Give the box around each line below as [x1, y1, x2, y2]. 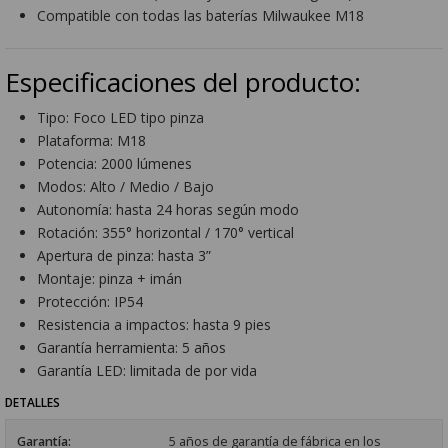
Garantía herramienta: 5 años [37, 337, 227, 357]
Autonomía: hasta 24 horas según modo [37, 199, 300, 219]
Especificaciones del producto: [5, 64, 362, 101]
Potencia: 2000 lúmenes [37, 153, 193, 173]
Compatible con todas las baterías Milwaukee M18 [37, 6, 365, 26]
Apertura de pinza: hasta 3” [37, 245, 212, 265]
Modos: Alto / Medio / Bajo [37, 176, 215, 196]
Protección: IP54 [37, 291, 144, 311]
